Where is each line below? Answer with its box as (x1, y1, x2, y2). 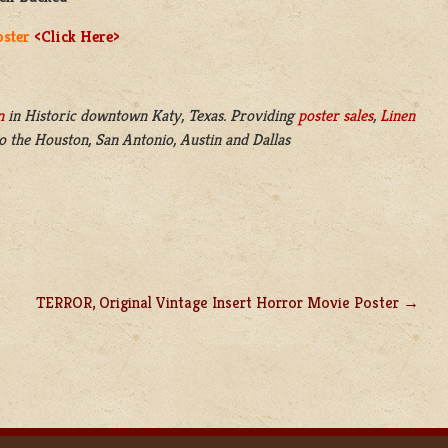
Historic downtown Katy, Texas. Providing (23, 105, 298, 127)
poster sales (297, 105, 373, 127)
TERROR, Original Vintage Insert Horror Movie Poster (36, 292, 399, 314)
